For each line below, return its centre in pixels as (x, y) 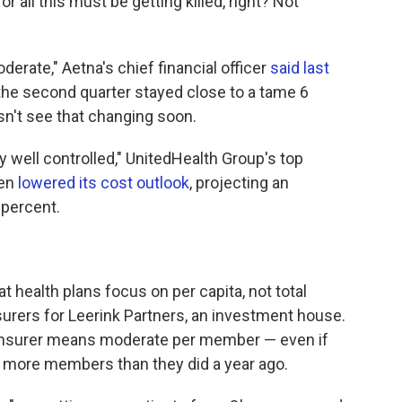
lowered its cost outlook (104, 183)
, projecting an (239, 183)
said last (300, 68)
